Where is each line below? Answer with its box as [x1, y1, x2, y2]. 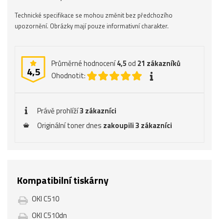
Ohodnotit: [51, 70, 86, 81]
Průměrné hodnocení [51, 58, 117, 69]
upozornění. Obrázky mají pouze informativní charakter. [15, 21, 169, 31]
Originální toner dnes [37, 120, 103, 131]
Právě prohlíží [37, 105, 80, 116]
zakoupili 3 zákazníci [103, 120, 172, 131]
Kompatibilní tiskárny [17, 173, 109, 188]
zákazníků [147, 58, 180, 69]
